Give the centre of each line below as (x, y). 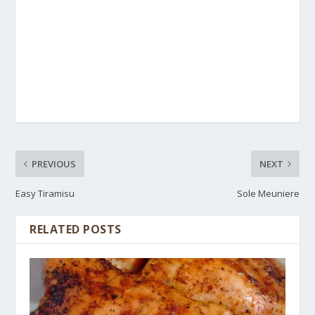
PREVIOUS (54, 164)
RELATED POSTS (76, 230)
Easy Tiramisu (45, 194)
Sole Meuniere (268, 194)
